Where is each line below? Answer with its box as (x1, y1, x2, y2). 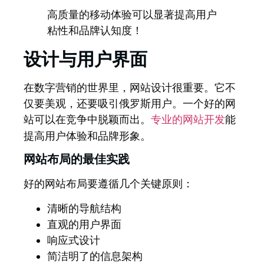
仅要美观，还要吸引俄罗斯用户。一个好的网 (24, 97, 236, 110)
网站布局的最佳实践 (24, 153, 130, 166)
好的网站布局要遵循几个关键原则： (24, 177, 193, 190)
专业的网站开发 (151, 113, 225, 126)
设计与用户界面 (24, 49, 147, 69)
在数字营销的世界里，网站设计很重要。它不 (24, 81, 236, 94)
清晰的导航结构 (47, 202, 121, 214)
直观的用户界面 (47, 217, 121, 230)
